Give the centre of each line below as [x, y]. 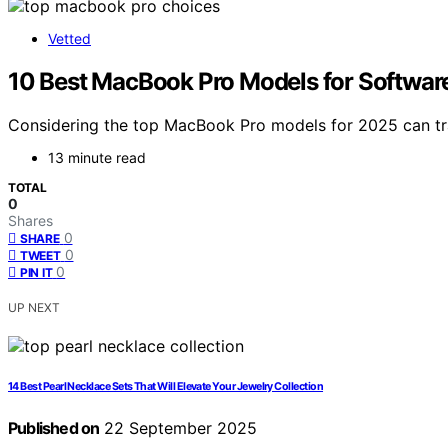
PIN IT [36, 273]
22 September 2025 [178, 428]
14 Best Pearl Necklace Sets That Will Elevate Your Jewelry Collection [166, 387]
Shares [30, 221]
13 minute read [97, 158]
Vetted [69, 38]
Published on [54, 428]
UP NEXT [34, 308]
